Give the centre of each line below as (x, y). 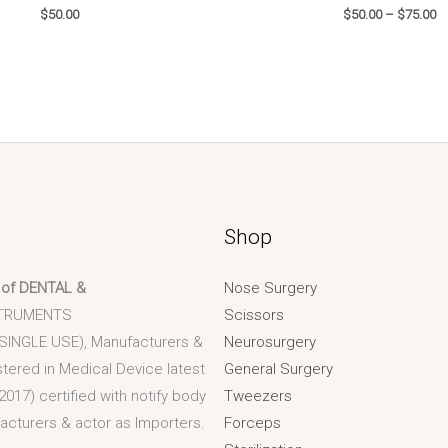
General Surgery (279, 369)
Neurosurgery (270, 342)
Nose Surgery (271, 288)
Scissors (254, 315)
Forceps (253, 423)
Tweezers (258, 396)
